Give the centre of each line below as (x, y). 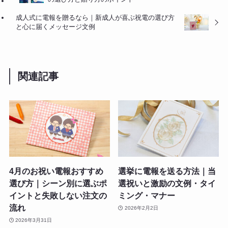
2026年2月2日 (141, 208)
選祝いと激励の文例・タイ (167, 183)
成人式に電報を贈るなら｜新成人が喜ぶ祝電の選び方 (95, 17)
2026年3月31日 (34, 220)
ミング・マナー (147, 196)
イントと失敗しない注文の (58, 196)
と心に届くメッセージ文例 (56, 26)
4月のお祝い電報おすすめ (56, 171)
